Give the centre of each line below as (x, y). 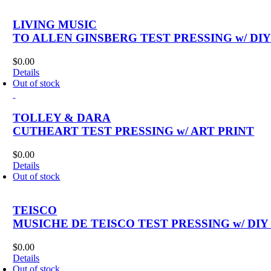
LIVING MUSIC (55, 25)
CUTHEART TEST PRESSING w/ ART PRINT (134, 131)
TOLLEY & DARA (62, 117)
